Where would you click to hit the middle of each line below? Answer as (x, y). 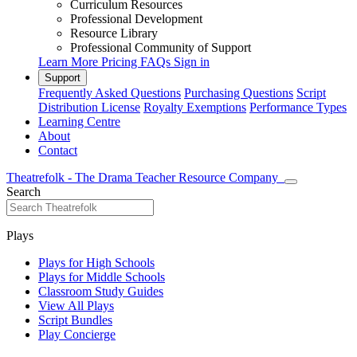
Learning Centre (79, 122)
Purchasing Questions (239, 93)
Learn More (70, 62)
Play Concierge (77, 334)
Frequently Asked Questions (110, 93)
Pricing (121, 62)
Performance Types (298, 107)
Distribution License (89, 107)
